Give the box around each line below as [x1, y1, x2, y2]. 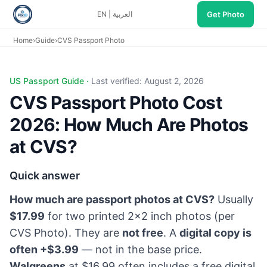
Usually [215, 193, 253, 206]
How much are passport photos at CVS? [10, 193, 215, 206]
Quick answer [10, 169, 80, 182]
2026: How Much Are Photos [10, 114, 249, 135]
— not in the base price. [79, 243, 202, 256]
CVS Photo [10, 226, 64, 239]
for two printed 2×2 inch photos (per [45, 210, 235, 222]
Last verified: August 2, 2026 [91, 76, 204, 86]
